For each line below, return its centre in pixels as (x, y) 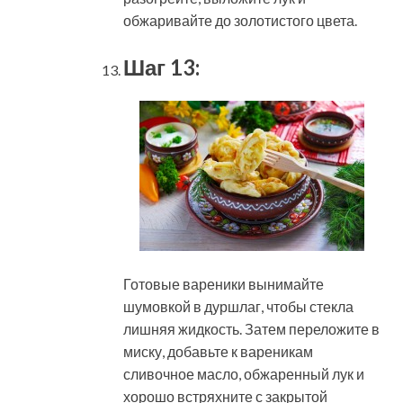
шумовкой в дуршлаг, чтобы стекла (238, 306)
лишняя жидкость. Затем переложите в (251, 328)
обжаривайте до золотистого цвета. (240, 21)
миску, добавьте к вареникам (218, 351)
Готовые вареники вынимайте (224, 283)
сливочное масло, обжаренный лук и (244, 373)
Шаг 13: (161, 67)
